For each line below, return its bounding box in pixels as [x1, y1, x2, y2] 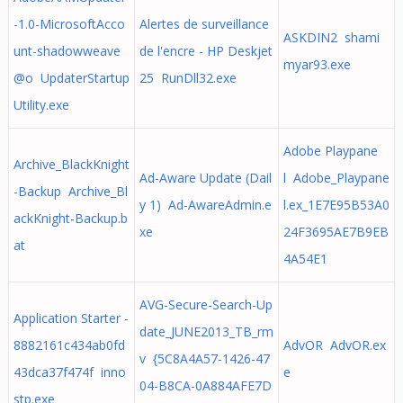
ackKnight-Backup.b [13, 210, 128, 227]
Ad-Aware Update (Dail [139, 169, 272, 186]
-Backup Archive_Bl [13, 183, 128, 200]
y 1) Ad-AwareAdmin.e [139, 196, 272, 213]
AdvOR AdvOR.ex [282, 336, 386, 354]
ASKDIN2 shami [282, 29, 380, 46]
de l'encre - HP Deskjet [139, 42, 273, 59]
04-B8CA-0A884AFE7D [139, 377, 272, 394]
